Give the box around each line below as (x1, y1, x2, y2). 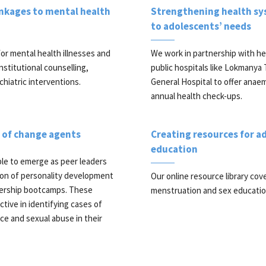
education (151, 142, 198, 156)
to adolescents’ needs (151, 20, 251, 33)
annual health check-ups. (151, 90, 242, 102)
